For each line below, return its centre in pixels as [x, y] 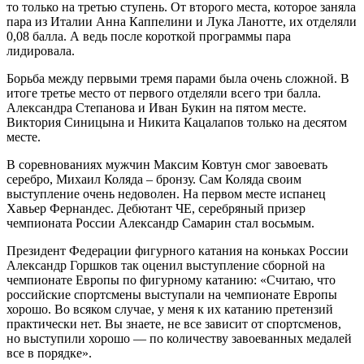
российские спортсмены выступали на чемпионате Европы [172, 294]
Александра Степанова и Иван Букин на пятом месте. [156, 107]
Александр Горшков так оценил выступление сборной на [166, 265]
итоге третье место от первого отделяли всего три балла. [164, 93]
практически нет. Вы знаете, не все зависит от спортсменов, [174, 323]
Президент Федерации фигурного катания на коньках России [178, 250]
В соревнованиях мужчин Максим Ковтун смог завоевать [167, 164]
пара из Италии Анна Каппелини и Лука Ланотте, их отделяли [182, 21]
